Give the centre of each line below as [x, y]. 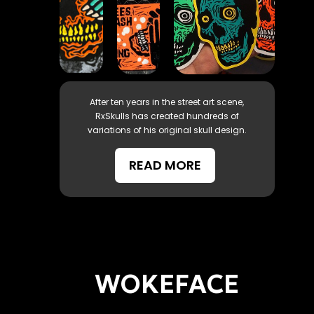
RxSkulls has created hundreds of [167, 116]
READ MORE [165, 165]
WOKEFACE [167, 284]
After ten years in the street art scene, [167, 102]
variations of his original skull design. [167, 130]
